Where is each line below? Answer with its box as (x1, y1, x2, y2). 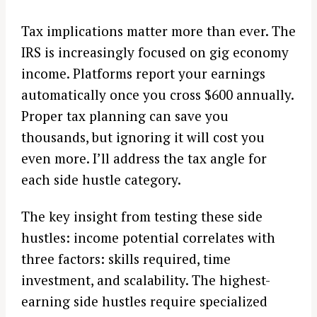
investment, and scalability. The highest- (21, 271, 270, 289)
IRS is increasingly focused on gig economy (21, 42, 289, 61)
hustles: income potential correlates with (21, 229, 275, 247)
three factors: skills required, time (21, 250, 231, 268)
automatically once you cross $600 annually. (21, 85, 294, 103)
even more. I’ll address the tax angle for (21, 149, 267, 167)
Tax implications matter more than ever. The (21, 21, 296, 40)
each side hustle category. (21, 170, 181, 188)
